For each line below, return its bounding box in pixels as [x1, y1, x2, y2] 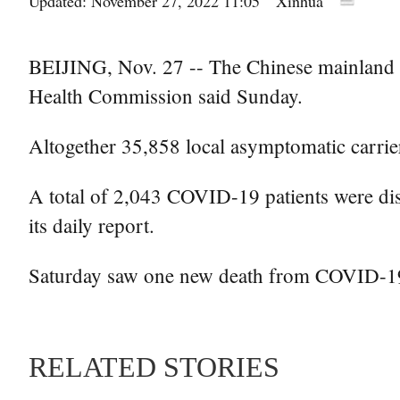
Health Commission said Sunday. [29, 82, 303, 109]
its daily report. [29, 212, 154, 238]
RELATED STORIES [29, 351, 279, 383]
